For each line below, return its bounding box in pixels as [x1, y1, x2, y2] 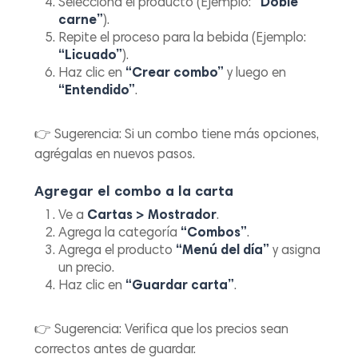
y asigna [269, 245, 321, 259]
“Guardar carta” [125, 280, 235, 294]
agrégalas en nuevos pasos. [34, 148, 196, 162]
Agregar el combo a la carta [34, 185, 234, 201]
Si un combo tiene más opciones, [121, 128, 320, 142]
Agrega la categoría [58, 227, 181, 241]
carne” [58, 14, 104, 28]
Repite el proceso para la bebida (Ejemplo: [58, 31, 307, 46]
